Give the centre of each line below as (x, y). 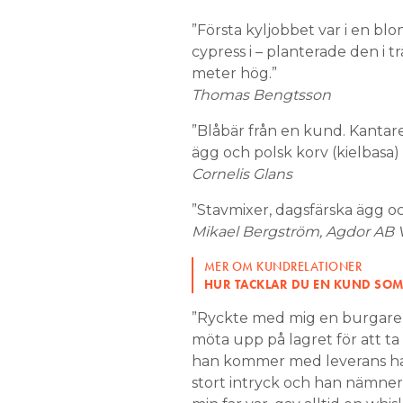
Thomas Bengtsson (261, 95)
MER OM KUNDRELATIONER (282, 266)
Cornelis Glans (242, 174)
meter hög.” (234, 73)
